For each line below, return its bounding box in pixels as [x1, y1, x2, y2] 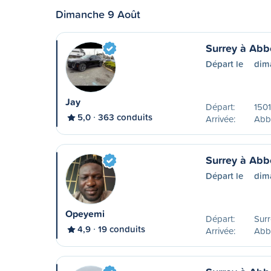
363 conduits [98, 111, 152, 123]
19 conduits [98, 223, 145, 235]
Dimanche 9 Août [56, 6, 140, 22]
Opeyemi [65, 207, 105, 221]
